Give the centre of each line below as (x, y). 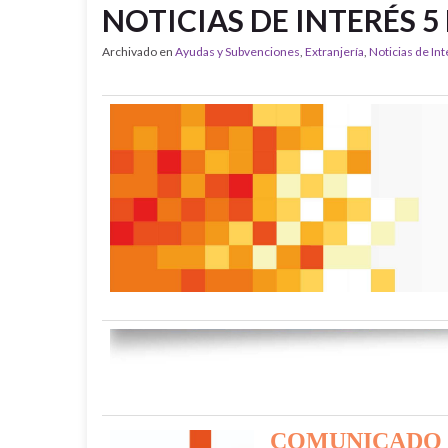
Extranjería (334, 51)
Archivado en (138, 51)
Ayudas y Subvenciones (237, 51)
